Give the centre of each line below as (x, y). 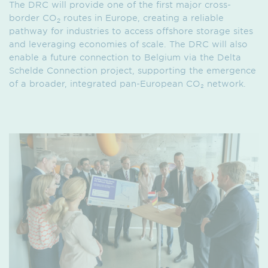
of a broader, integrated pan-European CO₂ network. (127, 84)
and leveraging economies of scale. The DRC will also (128, 44)
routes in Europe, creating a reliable (142, 18)
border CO (33, 18)
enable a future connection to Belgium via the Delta (125, 57)
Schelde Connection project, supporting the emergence (133, 71)
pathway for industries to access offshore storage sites (131, 31)
